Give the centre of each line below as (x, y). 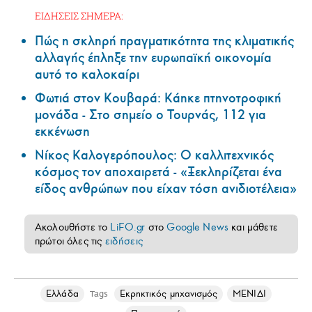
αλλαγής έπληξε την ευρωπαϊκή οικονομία (153, 58)
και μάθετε (253, 227)
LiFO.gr (128, 227)
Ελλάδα (62, 294)
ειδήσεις (124, 241)
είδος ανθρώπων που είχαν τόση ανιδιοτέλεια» (166, 189)
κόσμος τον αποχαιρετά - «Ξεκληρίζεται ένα (158, 172)
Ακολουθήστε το (73, 227)
